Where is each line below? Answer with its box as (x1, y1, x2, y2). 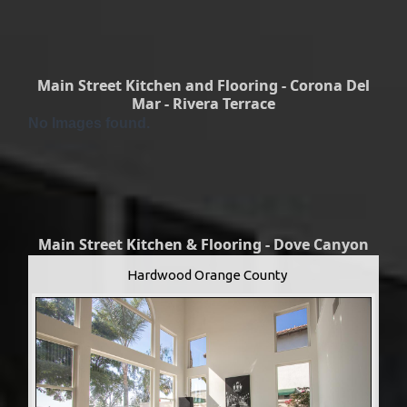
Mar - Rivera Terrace (132, 93, 275, 114)
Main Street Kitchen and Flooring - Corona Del (37, 74, 370, 95)
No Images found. (28, 114, 150, 131)
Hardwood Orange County (127, 266, 287, 283)
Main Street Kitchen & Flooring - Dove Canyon (38, 233, 369, 254)
